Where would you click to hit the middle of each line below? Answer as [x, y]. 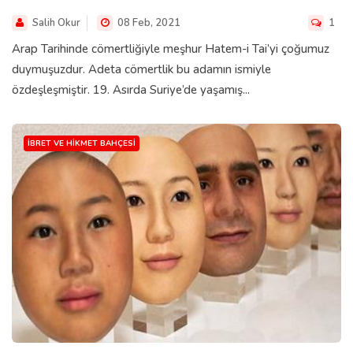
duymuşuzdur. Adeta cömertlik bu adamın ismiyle [141, 69]
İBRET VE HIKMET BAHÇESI [82, 143]
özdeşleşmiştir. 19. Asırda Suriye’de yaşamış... [131, 89]
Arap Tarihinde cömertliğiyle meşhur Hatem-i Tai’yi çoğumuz [171, 48]
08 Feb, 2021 [148, 22]
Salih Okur [56, 22]
